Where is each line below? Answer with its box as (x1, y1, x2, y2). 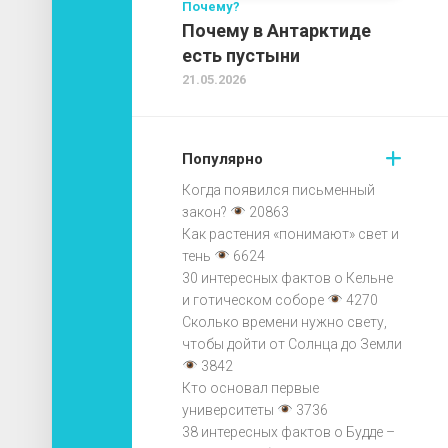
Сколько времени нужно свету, (182, 313, 387, 330)
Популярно (182, 149, 263, 168)
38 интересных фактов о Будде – (182, 423, 395, 440)
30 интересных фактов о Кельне (182, 269, 393, 286)
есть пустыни (182, 44, 300, 66)
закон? (182, 203, 227, 220)
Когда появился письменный (182, 181, 375, 198)
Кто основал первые (182, 379, 319, 396)
